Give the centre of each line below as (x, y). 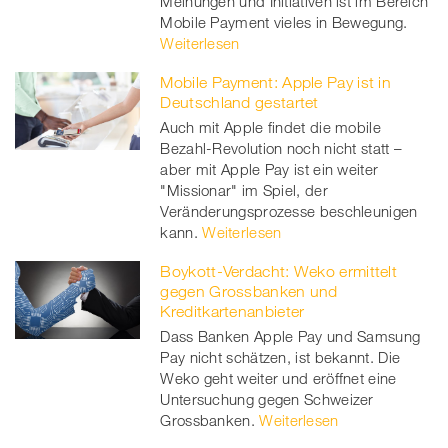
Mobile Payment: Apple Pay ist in (276, 81)
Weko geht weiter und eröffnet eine (278, 377)
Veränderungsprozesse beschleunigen (289, 210)
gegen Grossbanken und (249, 290)
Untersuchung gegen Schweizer (267, 398)
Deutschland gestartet (239, 101)
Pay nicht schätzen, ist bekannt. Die (280, 356)
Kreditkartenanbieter (232, 310)
